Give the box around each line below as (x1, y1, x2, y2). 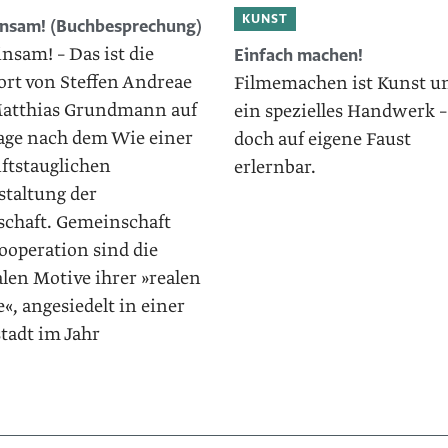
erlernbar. (233, 155, 316, 181)
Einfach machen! (233, 44, 363, 68)
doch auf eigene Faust (233, 127, 411, 153)
